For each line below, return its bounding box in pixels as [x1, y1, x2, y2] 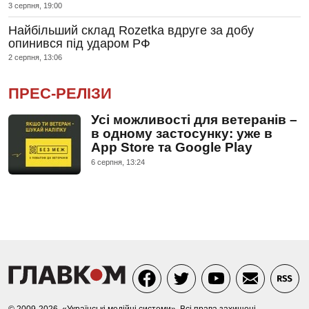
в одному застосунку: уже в [91, 126, 272, 141]
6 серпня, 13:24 [91, 157, 145, 166]
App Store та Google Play [91, 139, 252, 154]
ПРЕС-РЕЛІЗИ [8, 84, 112, 102]
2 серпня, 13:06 [8, 52, 62, 61]
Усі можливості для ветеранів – [91, 112, 297, 127]
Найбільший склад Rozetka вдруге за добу [8, 23, 254, 37]
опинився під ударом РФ [8, 36, 150, 50]
